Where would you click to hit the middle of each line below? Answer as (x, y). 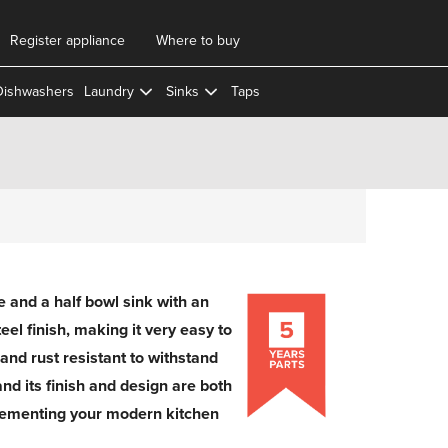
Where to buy (198, 40)
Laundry (108, 91)
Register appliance (67, 40)
